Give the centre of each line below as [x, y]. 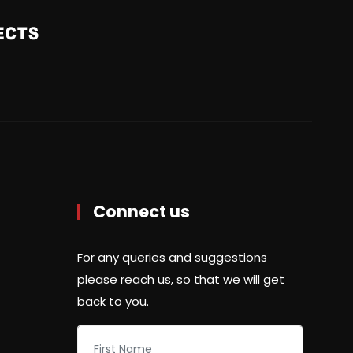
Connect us [141, 212]
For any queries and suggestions [172, 257]
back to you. [113, 301]
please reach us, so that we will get [181, 279]
